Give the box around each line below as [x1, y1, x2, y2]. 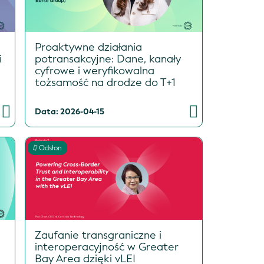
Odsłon [38, 143, 62, 153]
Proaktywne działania [34, 40, 142, 55]
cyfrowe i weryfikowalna [34, 64, 154, 78]
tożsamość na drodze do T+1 [34, 75, 176, 90]
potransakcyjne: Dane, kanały [34, 52, 181, 67]
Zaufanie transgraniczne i [34, 228, 161, 243]
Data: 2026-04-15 [34, 106, 104, 118]
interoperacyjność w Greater [34, 240, 179, 255]
